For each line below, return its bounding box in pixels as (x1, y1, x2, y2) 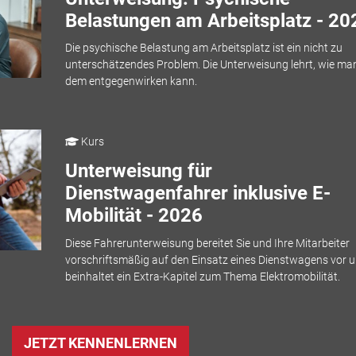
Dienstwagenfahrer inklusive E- (64, 182, 331, 205)
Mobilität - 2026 (64, 204, 203, 227)
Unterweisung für (64, 160, 212, 183)
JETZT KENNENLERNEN (24, 335, 177, 352)
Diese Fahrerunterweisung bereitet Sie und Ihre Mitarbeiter (64, 236, 350, 250)
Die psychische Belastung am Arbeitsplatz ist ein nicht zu (64, 41, 342, 55)
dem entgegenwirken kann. (64, 75, 197, 88)
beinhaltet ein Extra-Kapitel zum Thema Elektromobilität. (64, 269, 340, 283)
